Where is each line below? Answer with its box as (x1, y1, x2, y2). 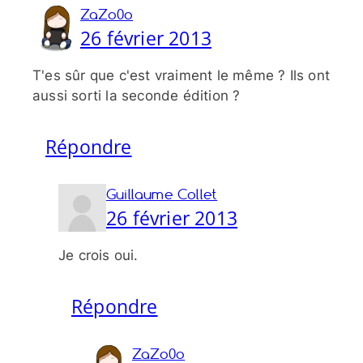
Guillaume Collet (106, 186, 218, 203)
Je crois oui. (58, 247, 139, 264)
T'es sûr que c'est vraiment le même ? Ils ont (32, 67, 331, 84)
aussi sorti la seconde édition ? (32, 88, 241, 105)
